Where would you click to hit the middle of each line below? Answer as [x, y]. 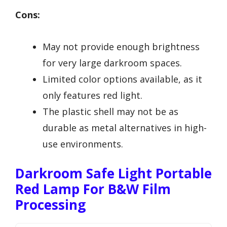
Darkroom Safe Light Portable [113, 173]
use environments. [83, 144]
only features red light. [92, 95]
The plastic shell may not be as [110, 111]
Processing [50, 204]
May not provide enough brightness [121, 46]
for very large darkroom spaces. [112, 63]
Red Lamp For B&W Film [93, 189]
